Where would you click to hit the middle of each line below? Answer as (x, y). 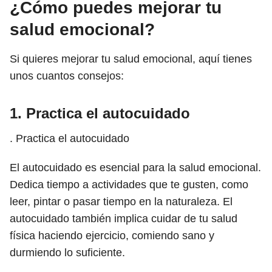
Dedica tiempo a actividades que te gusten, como (129, 185)
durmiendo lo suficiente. (67, 253)
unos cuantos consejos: (67, 76)
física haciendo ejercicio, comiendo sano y (112, 236)
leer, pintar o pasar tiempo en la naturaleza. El (121, 202)
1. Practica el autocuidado (100, 113)
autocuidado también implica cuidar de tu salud (124, 219)
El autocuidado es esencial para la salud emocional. (135, 168)
